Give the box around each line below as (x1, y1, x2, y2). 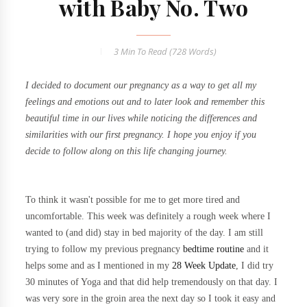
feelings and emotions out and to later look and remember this (25, 97, 265, 107)
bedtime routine (183, 244, 245, 254)
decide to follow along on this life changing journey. (25, 146, 228, 156)
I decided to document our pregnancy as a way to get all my (25, 80, 257, 90)
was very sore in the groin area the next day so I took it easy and (25, 293, 276, 304)
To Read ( (135, 45, 172, 58)
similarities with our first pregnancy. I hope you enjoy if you (25, 130, 257, 140)
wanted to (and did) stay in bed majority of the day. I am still (25, 228, 264, 238)
